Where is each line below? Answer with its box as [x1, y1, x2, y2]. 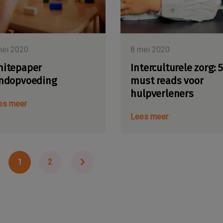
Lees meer [130, 112, 169, 122]
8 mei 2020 [130, 45, 170, 55]
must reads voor [130, 75, 204, 87]
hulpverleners [130, 88, 194, 100]
